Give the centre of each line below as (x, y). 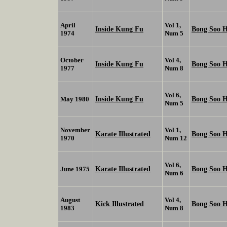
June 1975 (75, 169)
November (75, 130)
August (70, 200)
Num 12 (176, 138)
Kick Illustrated (120, 204)
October (72, 60)
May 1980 (75, 99)
